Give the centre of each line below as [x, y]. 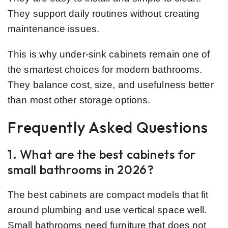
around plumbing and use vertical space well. [107, 210]
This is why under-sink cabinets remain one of [109, 54]
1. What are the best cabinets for [102, 154]
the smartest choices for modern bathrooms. [105, 69]
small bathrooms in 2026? [81, 169]
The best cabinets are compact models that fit [108, 194]
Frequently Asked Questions [108, 127]
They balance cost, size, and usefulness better [111, 84]
